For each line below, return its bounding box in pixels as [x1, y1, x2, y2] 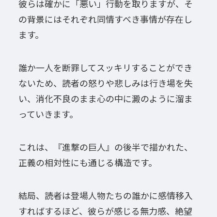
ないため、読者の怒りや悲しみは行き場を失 [18, 76, 193, 89]
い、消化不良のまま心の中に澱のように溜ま [18, 92, 193, 105]
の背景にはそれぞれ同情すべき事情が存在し [18, 13, 192, 26]
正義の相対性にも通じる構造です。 [18, 155, 157, 169]
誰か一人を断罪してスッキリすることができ [18, 61, 192, 74]
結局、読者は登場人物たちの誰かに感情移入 [18, 188, 193, 201]
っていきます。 [18, 107, 78, 120]
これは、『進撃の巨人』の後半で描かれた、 [18, 140, 193, 153]
